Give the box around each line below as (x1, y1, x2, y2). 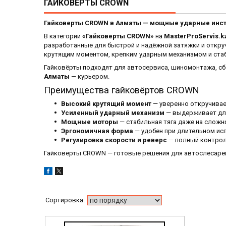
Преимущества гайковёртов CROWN (44, 85, 199, 96)
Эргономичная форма (61, 127, 133, 135)
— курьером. (70, 73, 109, 81)
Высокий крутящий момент (61, 100, 151, 108)
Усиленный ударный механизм (61, 109, 164, 117)
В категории (44, 32, 82, 40)
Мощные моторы (61, 118, 118, 126)
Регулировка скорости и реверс (61, 136, 167, 144)
